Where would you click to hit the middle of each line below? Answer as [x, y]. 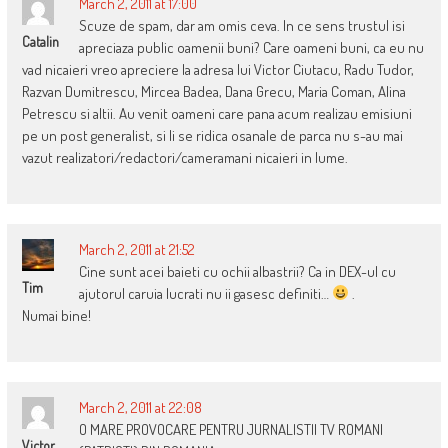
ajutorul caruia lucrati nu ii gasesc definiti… [205, 293]
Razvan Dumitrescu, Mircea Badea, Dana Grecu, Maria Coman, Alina [213, 91]
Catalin [40, 41]
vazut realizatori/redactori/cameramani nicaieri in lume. [184, 157]
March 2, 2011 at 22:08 [140, 407]
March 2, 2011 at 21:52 [136, 249]
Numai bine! [56, 315]
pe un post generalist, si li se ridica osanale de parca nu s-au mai [212, 135]
